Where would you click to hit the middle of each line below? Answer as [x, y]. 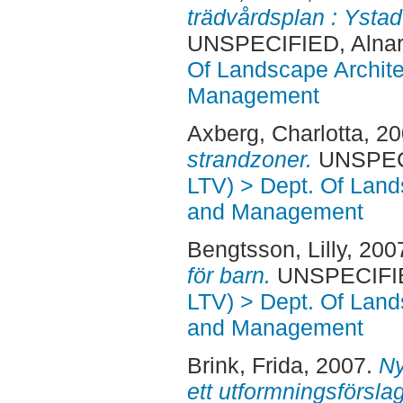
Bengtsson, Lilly [266, 250]
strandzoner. [249, 160]
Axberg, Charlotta [275, 134]
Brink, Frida [245, 365]
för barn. [228, 276]
